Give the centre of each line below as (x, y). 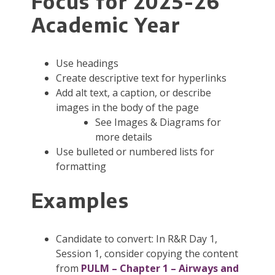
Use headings (87, 64)
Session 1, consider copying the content (147, 254)
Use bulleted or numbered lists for (135, 152)
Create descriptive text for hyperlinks (141, 78)
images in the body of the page (127, 108)
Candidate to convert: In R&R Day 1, (136, 239)
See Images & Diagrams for (158, 122)
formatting (81, 167)
